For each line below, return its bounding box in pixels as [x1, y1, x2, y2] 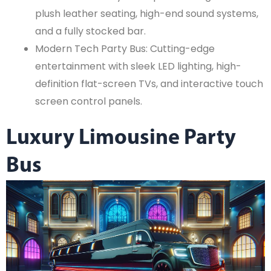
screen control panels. [35, 94, 142, 109]
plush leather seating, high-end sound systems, [35, 7, 258, 21]
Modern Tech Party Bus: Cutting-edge [35, 42, 215, 56]
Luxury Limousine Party [6, 128, 236, 150]
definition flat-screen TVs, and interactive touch [35, 77, 263, 91]
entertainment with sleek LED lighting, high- [35, 59, 241, 74]
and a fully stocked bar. [35, 24, 146, 39]
